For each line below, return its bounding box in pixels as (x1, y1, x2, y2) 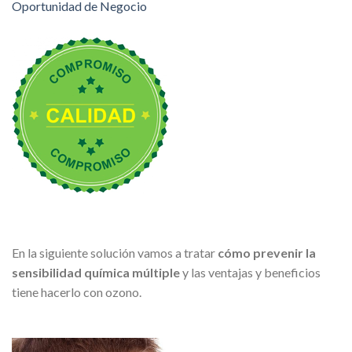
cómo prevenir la (218, 244, 316, 260)
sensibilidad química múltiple (12, 264, 182, 280)
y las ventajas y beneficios (182, 264, 321, 280)
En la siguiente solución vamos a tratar (12, 244, 218, 260)
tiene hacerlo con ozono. (12, 284, 141, 299)
